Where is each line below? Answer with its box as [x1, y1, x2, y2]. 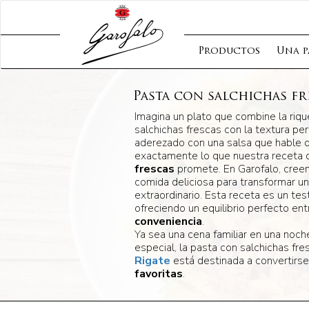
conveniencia [134, 213, 202, 229]
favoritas [134, 266, 183, 281]
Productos [198, 46, 260, 57]
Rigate [134, 252, 170, 268]
